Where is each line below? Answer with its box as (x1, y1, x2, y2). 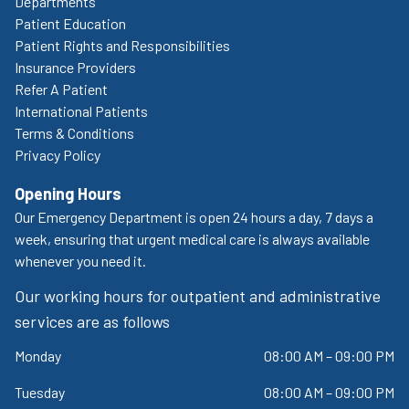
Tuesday (15, 383, 65, 401)
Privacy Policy (15, 145, 100, 163)
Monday (15, 346, 61, 364)
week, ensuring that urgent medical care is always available (15, 229, 370, 247)
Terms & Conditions (15, 123, 134, 142)
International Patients (15, 101, 148, 120)
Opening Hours (15, 183, 121, 204)
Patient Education (15, 14, 126, 32)
